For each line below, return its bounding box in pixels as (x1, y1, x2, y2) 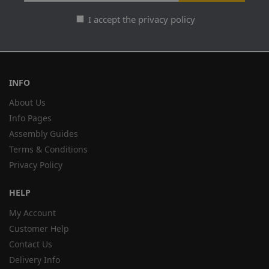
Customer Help (9, 222, 69, 234)
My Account (9, 207, 56, 219)
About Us (9, 97, 46, 109)
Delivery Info (9, 253, 60, 265)
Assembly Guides (9, 128, 78, 140)
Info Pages (9, 112, 52, 124)
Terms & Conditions (9, 144, 88, 156)
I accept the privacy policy (86, 13, 195, 25)
